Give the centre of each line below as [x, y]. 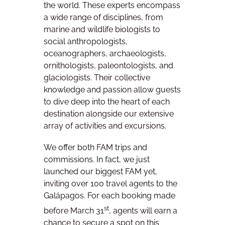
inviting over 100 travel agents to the [110, 184]
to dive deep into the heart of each [107, 101]
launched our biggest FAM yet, [100, 172]
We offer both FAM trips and [95, 148]
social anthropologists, [86, 41]
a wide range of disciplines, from [103, 17]
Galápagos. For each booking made [109, 196]
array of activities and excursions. [105, 126]
